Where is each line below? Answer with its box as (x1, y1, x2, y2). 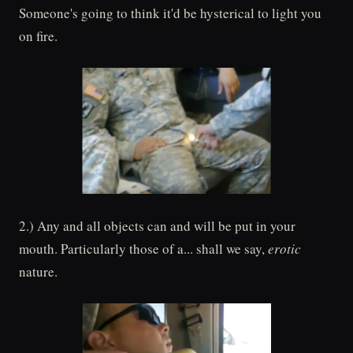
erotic (268, 240, 301, 258)
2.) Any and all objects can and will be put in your (19, 217, 295, 235)
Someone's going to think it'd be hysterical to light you (19, 4, 321, 22)
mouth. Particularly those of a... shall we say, (19, 240, 268, 258)
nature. (19, 262, 58, 281)
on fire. (19, 27, 58, 45)
